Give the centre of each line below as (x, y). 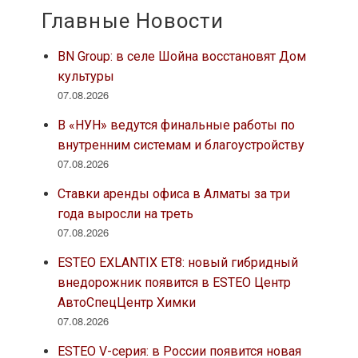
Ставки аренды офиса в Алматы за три (173, 194)
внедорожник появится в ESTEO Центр (174, 283)
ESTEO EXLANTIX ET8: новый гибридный (177, 263)
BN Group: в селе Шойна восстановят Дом (181, 57)
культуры (86, 77)
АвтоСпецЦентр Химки (126, 303)
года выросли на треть (125, 214)
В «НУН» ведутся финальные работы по (176, 125)
